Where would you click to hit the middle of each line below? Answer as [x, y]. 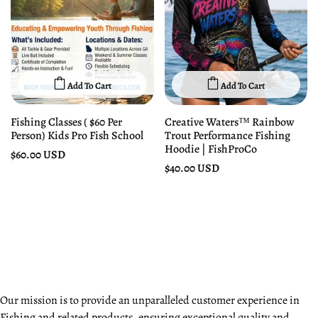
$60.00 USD [38, 154]
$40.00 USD [192, 168]
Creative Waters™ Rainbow [229, 122]
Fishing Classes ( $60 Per [66, 122]
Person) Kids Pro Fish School [77, 135]
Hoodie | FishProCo [210, 149]
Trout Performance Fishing [227, 135]
